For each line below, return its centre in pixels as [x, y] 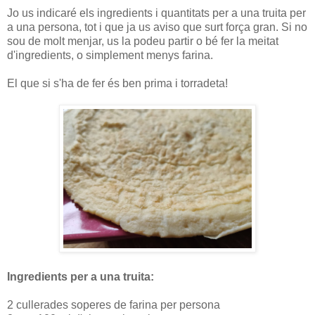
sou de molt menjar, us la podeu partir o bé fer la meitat [143, 41]
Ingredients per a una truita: [81, 276]
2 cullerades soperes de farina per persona [114, 304]
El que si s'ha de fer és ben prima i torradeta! [117, 83]
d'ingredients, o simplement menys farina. [110, 55]
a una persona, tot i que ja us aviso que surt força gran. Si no [157, 27]
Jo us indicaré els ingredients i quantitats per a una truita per [156, 13]
